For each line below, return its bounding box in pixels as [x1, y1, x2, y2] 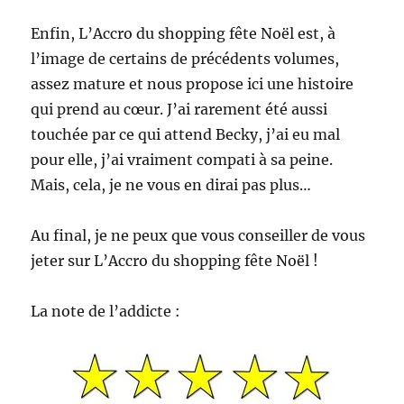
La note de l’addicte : [31, 301, 181, 320]
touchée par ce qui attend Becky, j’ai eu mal [31, 124, 341, 143]
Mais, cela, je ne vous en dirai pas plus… [31, 175, 312, 194]
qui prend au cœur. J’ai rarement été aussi [31, 99, 328, 118]
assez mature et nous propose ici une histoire [31, 74, 354, 93]
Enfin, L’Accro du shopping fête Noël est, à [31, 23, 336, 42]
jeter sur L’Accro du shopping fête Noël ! [31, 251, 319, 270]
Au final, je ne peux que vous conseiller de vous [31, 225, 366, 244]
